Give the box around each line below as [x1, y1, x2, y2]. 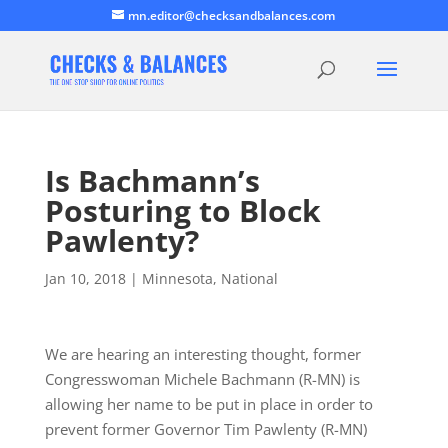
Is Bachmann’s [44, 160, 260, 201]
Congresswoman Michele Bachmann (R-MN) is [44, 369, 360, 389]
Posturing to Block [44, 190, 321, 231]
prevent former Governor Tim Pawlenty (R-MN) [44, 419, 367, 439]
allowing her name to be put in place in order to [44, 394, 373, 414]
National [220, 269, 278, 288]
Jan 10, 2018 [44, 269, 126, 288]
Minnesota [141, 269, 213, 288]
